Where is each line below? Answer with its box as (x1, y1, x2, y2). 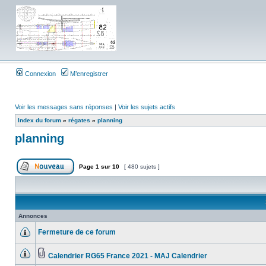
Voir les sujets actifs (118, 103, 175, 110)
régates (68, 117, 90, 123)
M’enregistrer (68, 70, 108, 77)
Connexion (23, 70, 56, 77)
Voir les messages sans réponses (15, 103, 113, 110)
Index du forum (18, 117, 61, 123)
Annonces (18, 213, 47, 219)
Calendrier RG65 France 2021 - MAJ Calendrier (48, 252, 207, 260)
